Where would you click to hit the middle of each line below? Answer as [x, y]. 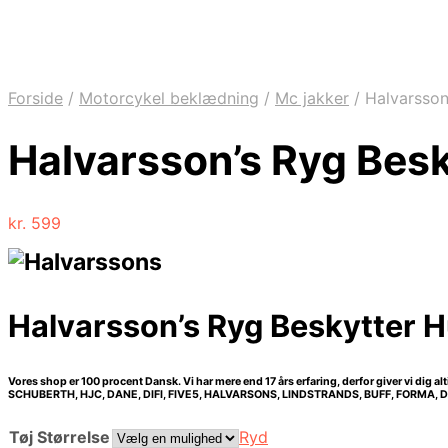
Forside [35, 98]
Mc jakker [312, 98]
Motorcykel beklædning [169, 98]
